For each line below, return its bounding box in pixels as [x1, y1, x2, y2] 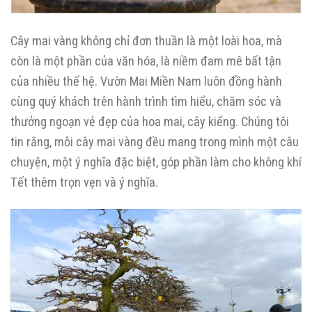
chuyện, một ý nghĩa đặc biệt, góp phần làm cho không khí [10, 154, 302, 169]
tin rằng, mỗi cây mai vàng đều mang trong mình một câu [10, 134, 299, 149]
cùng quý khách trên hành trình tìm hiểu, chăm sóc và [10, 93, 281, 109]
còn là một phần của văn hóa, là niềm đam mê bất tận [10, 53, 281, 68]
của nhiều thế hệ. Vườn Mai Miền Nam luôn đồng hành [10, 73, 282, 88]
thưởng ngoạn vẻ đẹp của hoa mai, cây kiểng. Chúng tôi [10, 114, 289, 129]
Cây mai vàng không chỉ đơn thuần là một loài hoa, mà [10, 33, 282, 48]
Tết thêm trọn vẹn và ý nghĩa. [10, 174, 158, 189]
